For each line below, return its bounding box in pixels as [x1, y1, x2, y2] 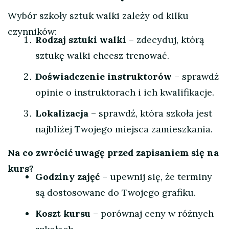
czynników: [8, 26, 57, 38]
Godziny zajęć [35, 171, 100, 183]
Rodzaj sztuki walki [35, 34, 126, 46]
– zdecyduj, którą [126, 34, 204, 46]
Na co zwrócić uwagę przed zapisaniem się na [8, 147, 219, 159]
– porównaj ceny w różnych [90, 208, 214, 220]
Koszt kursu [35, 208, 90, 220]
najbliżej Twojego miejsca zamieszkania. [35, 123, 213, 135]
